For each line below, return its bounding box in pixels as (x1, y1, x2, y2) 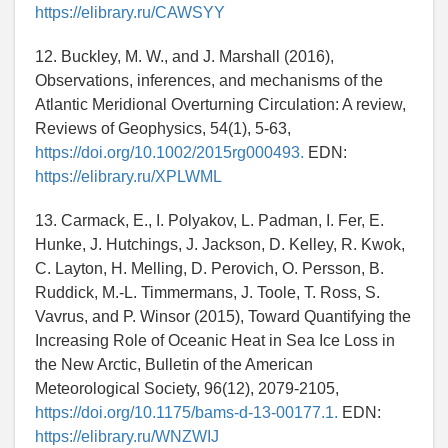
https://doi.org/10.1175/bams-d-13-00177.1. (35, 404, 338, 422)
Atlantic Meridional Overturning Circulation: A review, (35, 96, 406, 114)
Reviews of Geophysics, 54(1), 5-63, (35, 120, 291, 138)
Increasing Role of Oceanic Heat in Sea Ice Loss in (35, 332, 395, 350)
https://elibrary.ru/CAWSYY (35, 4, 225, 22)
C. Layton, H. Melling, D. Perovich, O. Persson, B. (35, 260, 384, 278)
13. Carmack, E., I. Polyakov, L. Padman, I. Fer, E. (35, 212, 384, 230)
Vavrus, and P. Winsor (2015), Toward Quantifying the (35, 308, 411, 326)
